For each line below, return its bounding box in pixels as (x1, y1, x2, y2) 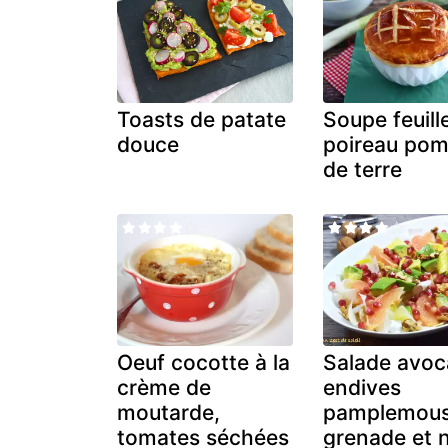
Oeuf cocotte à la (117, 349, 290, 375)
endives (323, 374, 402, 400)
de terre (323, 156, 403, 182)
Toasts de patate (117, 106, 286, 132)
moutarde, (117, 399, 220, 425)
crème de (117, 374, 211, 400)
